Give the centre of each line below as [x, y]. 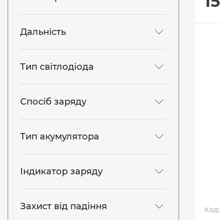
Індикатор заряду [61, 171]
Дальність [43, 32]
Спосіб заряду [53, 101]
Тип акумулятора [60, 136]
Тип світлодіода [57, 67]
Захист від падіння [64, 206]
